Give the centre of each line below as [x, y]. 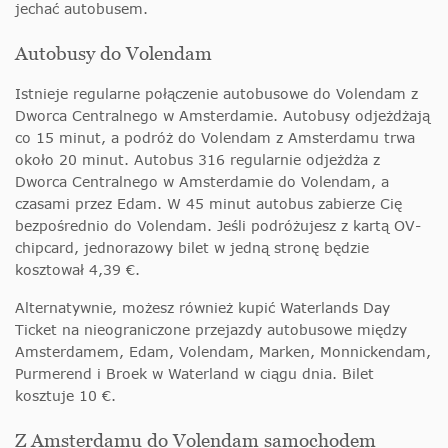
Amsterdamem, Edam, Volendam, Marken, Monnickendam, [223, 351]
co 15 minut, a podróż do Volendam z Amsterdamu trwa [215, 137]
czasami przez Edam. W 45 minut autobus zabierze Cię [208, 203]
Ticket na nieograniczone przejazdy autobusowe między [211, 329]
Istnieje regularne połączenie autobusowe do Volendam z [216, 93]
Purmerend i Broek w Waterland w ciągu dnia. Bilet [194, 373]
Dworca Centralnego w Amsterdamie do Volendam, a [202, 181]
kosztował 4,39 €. [77, 269]
